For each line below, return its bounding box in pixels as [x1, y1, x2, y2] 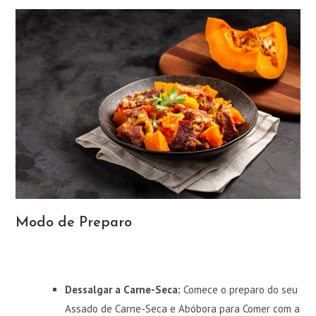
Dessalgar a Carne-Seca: [65, 282, 181, 296]
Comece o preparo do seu [181, 282, 298, 296]
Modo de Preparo [16, 215, 133, 230]
